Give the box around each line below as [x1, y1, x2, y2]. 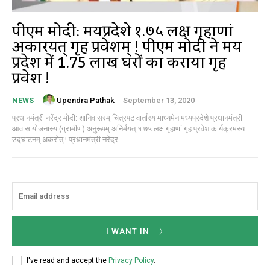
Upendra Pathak [57, 95, 115, 105]
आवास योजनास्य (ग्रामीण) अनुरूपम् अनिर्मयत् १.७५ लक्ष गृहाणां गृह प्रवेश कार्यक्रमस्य [12, 124, 245, 134]
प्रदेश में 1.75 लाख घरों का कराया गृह [12, 48, 226, 78]
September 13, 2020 [123, 95, 195, 105]
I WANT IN [105, 227, 149, 236]
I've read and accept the [27, 256, 108, 265]
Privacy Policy [108, 256, 154, 265]
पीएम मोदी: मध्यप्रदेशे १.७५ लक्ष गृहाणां [12, 17, 233, 47]
